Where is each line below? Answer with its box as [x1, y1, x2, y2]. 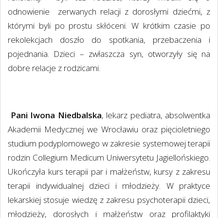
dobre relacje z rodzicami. [8, 62, 100, 73]
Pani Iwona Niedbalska [10, 109, 102, 121]
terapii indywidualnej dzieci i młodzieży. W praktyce [8, 180, 210, 191]
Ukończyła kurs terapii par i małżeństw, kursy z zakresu [8, 165, 210, 177]
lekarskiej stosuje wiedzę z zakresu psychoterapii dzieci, [8, 194, 210, 205]
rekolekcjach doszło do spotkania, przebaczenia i [8, 34, 210, 45]
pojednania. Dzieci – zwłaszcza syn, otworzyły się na [8, 48, 210, 59]
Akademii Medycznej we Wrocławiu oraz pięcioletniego [8, 123, 210, 135]
